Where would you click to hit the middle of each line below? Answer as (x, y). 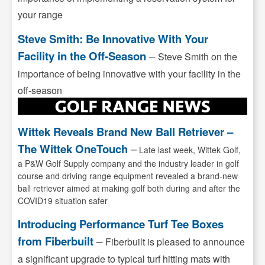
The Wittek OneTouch (73, 149)
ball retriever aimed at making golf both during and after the (129, 188)
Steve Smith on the (198, 57)
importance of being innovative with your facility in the (129, 74)
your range (40, 15)
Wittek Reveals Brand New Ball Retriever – (125, 132)
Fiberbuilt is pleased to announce (175, 242)
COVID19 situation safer (63, 201)
